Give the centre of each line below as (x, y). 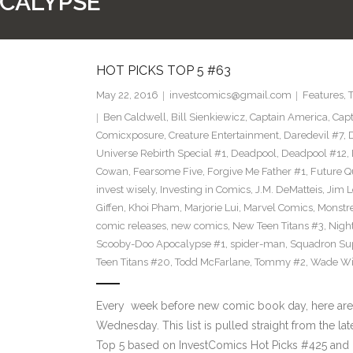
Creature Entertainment (223, 136)
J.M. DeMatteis (288, 190)
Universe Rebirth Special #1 (161, 154)
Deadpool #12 (314, 154)
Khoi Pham (154, 208)
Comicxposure (130, 136)
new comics (199, 226)
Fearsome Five (167, 172)
